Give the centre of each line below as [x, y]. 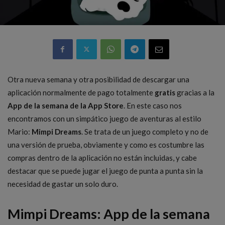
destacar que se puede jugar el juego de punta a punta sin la [105, 171]
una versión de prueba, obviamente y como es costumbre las [106, 144]
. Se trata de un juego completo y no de [145, 131]
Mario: [20, 131]
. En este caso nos [153, 105]
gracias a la [195, 92]
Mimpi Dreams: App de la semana [109, 213]
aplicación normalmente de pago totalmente [81, 92]
